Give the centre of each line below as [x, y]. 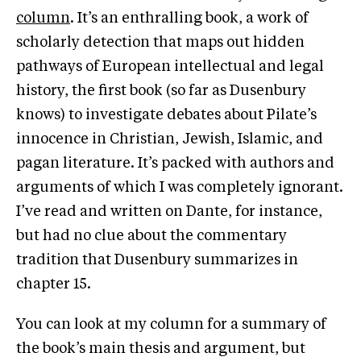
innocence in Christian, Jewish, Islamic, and [170, 139]
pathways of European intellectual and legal [170, 66]
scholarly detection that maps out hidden [160, 42]
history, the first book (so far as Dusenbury [161, 91]
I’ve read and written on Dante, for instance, [169, 212]
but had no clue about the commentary [151, 236]
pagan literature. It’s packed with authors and [175, 163]
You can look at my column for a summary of [171, 324]
